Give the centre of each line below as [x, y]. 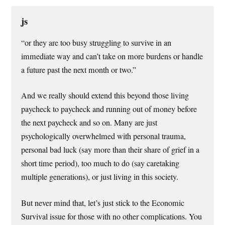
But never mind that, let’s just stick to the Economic [103, 203]
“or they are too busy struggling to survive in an [96, 43]
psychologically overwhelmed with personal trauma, [104, 136]
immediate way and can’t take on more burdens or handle [112, 57]
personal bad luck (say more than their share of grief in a [110, 150]
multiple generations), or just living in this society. [100, 177]
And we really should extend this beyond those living [105, 96]
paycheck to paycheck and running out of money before [109, 109]
